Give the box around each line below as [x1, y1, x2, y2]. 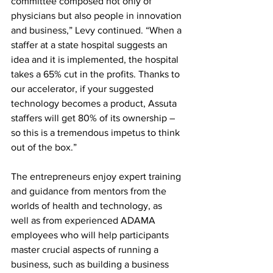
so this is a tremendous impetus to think [11, 127, 182, 138]
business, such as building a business [11, 259, 171, 270]
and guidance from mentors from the [11, 186, 169, 197]
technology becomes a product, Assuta [11, 98, 179, 109]
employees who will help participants [11, 230, 171, 241]
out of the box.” [11, 142, 79, 153]
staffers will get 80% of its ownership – [11, 113, 177, 124]
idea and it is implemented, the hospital [11, 54, 181, 65]
